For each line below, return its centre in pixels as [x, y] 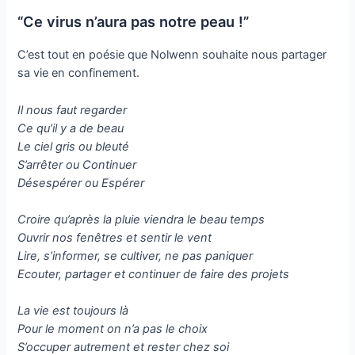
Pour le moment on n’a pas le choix [113, 329]
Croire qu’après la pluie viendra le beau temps [141, 219]
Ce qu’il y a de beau [71, 128]
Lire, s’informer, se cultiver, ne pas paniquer [136, 256]
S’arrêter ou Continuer [77, 164]
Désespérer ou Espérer [81, 183]
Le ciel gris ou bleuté [74, 146]
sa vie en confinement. [79, 73]
